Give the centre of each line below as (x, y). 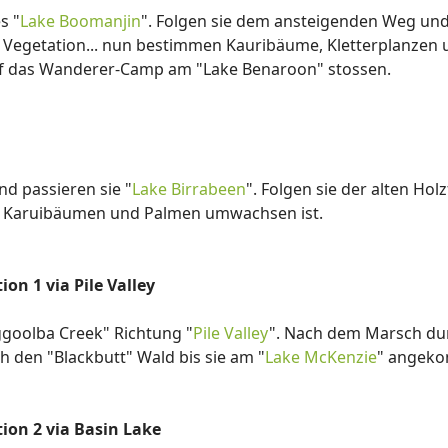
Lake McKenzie (321, 357)
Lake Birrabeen (189, 189)
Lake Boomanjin (80, 21)
